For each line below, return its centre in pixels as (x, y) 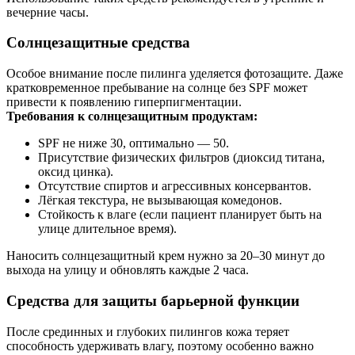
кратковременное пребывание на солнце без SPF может (157, 88)
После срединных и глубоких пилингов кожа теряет (148, 331)
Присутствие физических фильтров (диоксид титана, (181, 158)
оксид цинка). (76, 172)
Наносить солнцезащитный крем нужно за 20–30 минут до (166, 256)
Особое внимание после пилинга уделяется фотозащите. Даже (175, 74)
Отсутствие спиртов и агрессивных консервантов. (175, 186)
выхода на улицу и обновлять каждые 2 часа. (128, 270)
